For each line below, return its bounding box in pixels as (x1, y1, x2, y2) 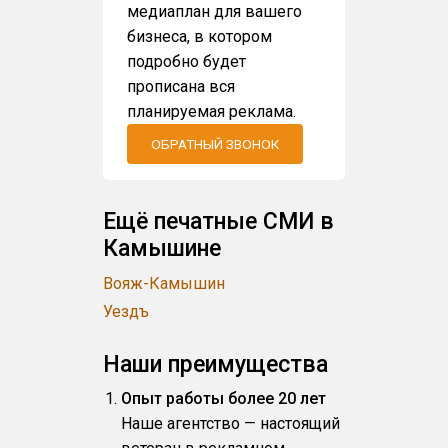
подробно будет (127, 51, 247, 71)
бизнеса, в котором (127, 26, 273, 46)
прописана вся (127, 76, 236, 96)
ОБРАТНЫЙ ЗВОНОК (151, 135, 280, 152)
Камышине (103, 235, 222, 263)
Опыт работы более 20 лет (120, 389, 326, 409)
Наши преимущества (103, 351, 329, 379)
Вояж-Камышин (103, 274, 226, 294)
